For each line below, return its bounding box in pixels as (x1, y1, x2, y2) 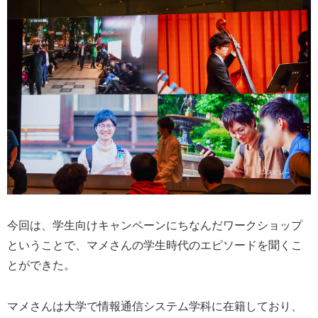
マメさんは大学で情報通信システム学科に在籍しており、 (7, 300, 302, 312)
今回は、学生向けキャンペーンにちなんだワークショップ (7, 219, 302, 231)
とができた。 (7, 258, 75, 271)
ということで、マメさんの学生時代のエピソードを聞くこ (7, 238, 302, 251)
